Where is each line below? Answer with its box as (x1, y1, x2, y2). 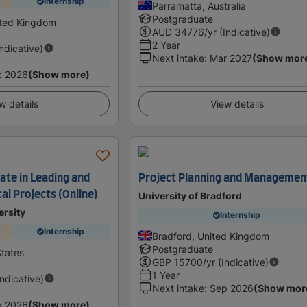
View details (210, 97, 264, 110)
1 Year (152, 269, 180, 281)
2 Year (152, 38, 181, 51)
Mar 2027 (210, 51, 253, 64)
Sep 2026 (210, 282, 254, 294)
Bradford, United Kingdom (152, 230, 270, 242)
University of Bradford (138, 189, 243, 201)
